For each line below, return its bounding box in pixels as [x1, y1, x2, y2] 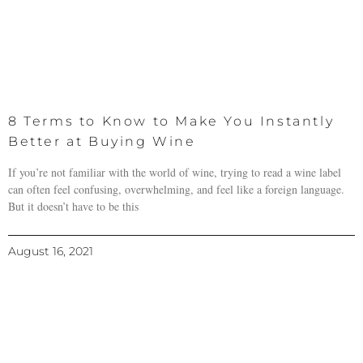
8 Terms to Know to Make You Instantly [8, 113, 335, 130]
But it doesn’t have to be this [8, 199, 139, 215]
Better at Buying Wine [8, 134, 196, 150]
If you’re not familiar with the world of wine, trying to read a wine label [8, 164, 341, 181]
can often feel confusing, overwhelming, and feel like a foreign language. [8, 181, 344, 198]
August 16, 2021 [8, 244, 93, 259]
